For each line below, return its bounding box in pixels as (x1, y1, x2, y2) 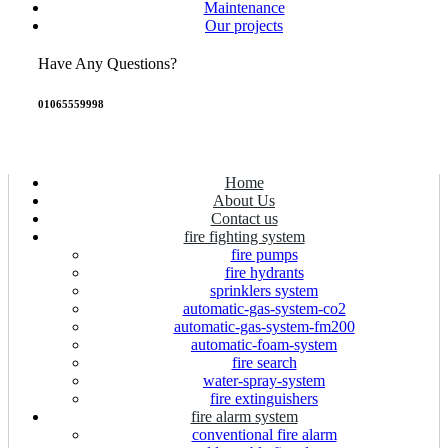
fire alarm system (190, 407, 298, 425)
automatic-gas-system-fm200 (173, 317, 355, 335)
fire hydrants (224, 263, 304, 281)
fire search (231, 353, 297, 371)
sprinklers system (210, 281, 318, 299)
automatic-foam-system (191, 335, 337, 353)
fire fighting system (183, 227, 305, 245)
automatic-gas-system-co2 (182, 299, 346, 317)
